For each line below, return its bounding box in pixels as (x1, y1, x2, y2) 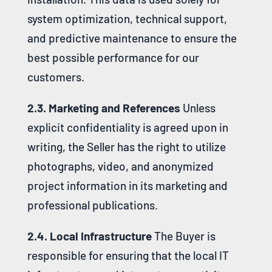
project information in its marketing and (27, 178, 228, 192)
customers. (27, 69, 84, 84)
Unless (180, 100, 216, 115)
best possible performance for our (27, 50, 199, 64)
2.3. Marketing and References (27, 100, 180, 115)
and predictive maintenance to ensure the (27, 30, 237, 45)
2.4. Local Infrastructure (27, 228, 152, 243)
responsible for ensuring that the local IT (27, 248, 229, 262)
